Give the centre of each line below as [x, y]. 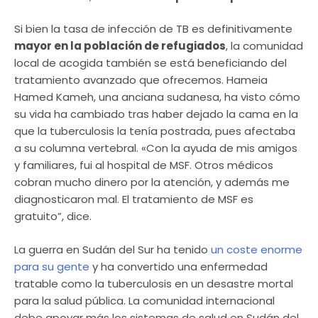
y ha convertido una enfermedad [179, 266]
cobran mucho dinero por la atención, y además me [152, 182]
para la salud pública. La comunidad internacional [144, 300]
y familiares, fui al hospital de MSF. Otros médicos [144, 165]
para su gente [52, 266]
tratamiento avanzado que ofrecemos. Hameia [141, 80]
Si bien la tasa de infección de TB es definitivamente [153, 29]
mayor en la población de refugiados [120, 46]
